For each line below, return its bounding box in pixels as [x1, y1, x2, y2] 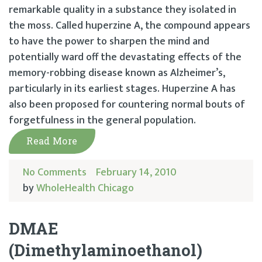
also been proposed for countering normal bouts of [9, 95, 245, 113]
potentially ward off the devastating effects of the [9, 48, 242, 66]
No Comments [23, 163, 87, 181]
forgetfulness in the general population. [9, 111, 196, 129]
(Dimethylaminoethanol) [9, 240, 202, 261]
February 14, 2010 [96, 163, 177, 181]
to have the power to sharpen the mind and [9, 32, 209, 50]
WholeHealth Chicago [36, 179, 134, 197]
